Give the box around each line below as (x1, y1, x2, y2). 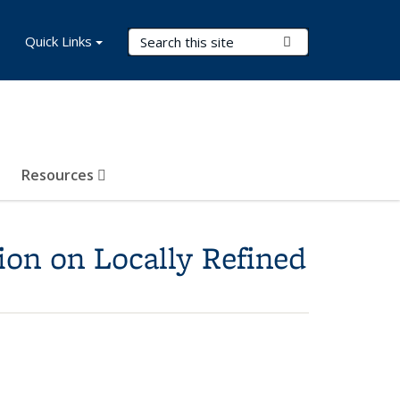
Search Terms (129, 29, 221, 47)
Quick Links (25, 32, 92, 50)
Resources (21, 165, 97, 185)
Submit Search (291, 32, 378, 50)
